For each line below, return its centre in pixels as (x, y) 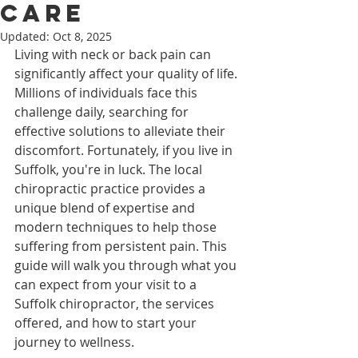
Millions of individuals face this (107, 93)
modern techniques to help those (117, 227)
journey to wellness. (74, 342)
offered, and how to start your (107, 323)
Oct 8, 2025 (82, 36)
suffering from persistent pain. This (122, 246)
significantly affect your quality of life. (127, 74)
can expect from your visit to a (107, 284)
